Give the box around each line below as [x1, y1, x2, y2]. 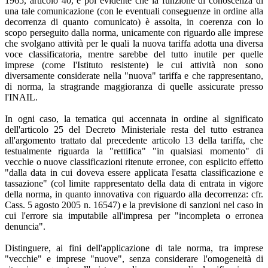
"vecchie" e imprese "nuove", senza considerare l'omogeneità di [5, 253, 263, 264]
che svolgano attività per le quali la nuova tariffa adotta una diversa [5, 38, 263, 48]
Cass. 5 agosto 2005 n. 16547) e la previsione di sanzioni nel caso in [5, 199, 263, 210]
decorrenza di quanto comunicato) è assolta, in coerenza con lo [5, 16, 263, 27]
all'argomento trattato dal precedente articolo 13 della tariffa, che [5, 135, 263, 145]
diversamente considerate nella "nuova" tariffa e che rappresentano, [5, 70, 263, 81]
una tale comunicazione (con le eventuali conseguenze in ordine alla [5, 5, 263, 16]
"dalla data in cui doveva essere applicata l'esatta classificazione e [5, 167, 263, 178]
